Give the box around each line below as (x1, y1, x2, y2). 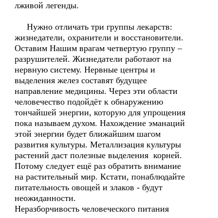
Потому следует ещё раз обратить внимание (15, 161, 181, 171)
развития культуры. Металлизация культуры (15, 140, 181, 149)
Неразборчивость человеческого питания (15, 204, 169, 214)
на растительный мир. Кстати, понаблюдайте (15, 172, 185, 182)
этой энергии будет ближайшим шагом (15, 129, 161, 139)
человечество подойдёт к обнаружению (15, 97, 163, 107)
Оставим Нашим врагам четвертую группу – (15, 43, 182, 53)
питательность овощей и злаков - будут (15, 182, 163, 192)
